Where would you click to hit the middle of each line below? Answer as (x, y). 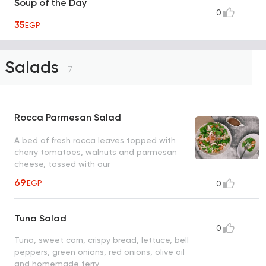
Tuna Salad (40, 218)
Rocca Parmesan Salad (68, 118)
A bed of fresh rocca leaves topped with (95, 140)
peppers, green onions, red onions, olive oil (99, 252)
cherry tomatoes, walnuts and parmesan (96, 152)
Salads (34, 68)
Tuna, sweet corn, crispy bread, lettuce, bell (102, 240)
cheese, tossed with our (62, 164)
